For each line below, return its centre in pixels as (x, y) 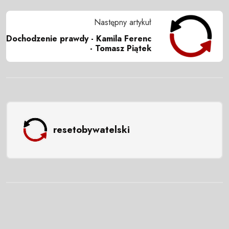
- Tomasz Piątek (121, 49)
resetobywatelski (91, 130)
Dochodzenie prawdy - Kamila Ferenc (79, 39)
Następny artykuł (123, 22)
